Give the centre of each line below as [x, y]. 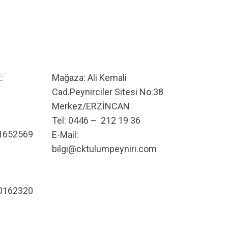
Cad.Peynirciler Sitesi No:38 [107, 92]
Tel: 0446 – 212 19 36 [96, 120]
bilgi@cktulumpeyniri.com [104, 149]
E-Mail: [65, 135]
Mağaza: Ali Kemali [89, 78]
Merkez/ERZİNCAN [91, 106]
